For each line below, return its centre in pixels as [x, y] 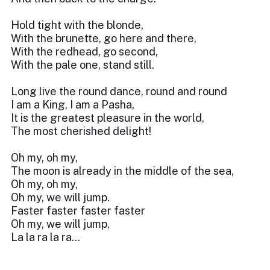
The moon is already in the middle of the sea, [122, 171]
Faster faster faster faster [78, 211]
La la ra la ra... [46, 237]
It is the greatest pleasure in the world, [108, 118]
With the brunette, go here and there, [104, 38]
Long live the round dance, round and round [119, 91]
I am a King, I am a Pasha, [73, 105]
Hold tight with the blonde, [77, 25]
